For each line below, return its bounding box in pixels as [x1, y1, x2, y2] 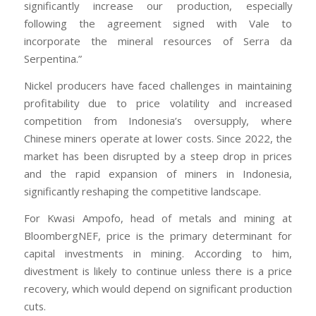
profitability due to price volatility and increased [23, 95, 293, 110]
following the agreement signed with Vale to [23, 16, 293, 31]
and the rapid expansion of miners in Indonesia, [23, 166, 293, 181]
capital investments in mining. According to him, [23, 245, 293, 260]
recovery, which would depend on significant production [23, 281, 293, 296]
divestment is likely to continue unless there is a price [23, 263, 293, 278]
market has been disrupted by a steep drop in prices [23, 148, 293, 163]
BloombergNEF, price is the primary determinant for [23, 228, 293, 243]
